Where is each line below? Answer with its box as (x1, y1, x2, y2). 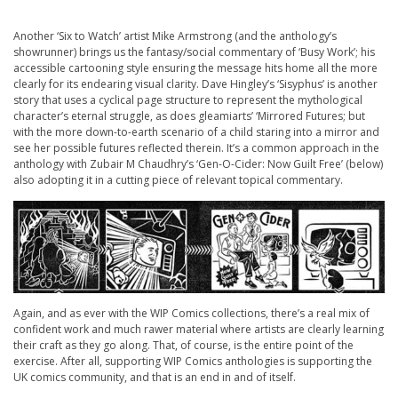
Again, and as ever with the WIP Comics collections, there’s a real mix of (13, 306, 370, 322)
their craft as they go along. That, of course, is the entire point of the (13, 338, 354, 354)
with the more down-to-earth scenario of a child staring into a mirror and (13, 123, 379, 139)
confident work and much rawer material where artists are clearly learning (13, 322, 384, 338)
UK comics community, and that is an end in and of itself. (13, 370, 296, 386)
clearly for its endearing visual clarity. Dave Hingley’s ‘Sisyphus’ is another (13, 76, 378, 92)
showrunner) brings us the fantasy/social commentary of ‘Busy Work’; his (13, 44, 375, 60)
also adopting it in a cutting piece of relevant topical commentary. (13, 171, 343, 187)
